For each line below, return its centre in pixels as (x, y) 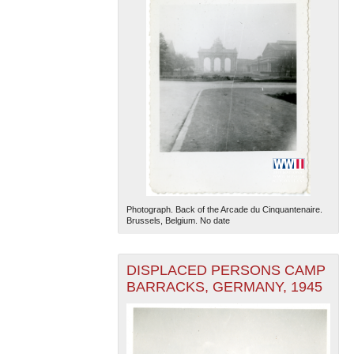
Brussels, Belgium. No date (178, 221)
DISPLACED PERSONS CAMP (226, 271)
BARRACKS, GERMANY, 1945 (224, 287)
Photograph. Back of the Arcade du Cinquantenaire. (224, 210)
